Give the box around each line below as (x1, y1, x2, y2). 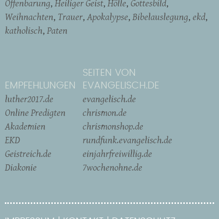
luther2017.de (5, 92, 53, 106)
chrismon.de (83, 106, 127, 120)
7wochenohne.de (83, 160, 142, 175)
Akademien (5, 119, 45, 133)
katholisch (5, 23, 43, 38)
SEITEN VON (83, 68, 136, 78)
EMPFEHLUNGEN (5, 81, 76, 91)
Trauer (58, 10, 83, 24)
